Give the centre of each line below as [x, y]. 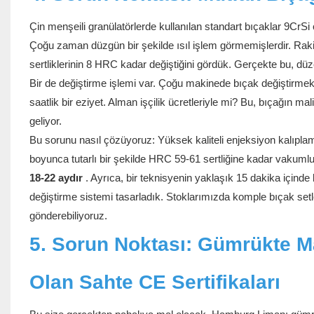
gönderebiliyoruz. [68, 216]
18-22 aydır [56, 178]
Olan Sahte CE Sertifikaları [155, 282]
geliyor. [45, 121]
